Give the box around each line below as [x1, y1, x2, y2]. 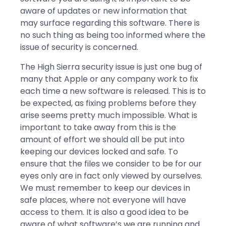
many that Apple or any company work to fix [20, 73, 198, 85]
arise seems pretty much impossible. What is [20, 109, 197, 121]
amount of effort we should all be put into [20, 133, 185, 145]
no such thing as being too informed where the [20, 29, 205, 41]
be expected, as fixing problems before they [20, 97, 196, 109]
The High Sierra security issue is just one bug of [20, 61, 202, 73]
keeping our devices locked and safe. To [20, 145, 178, 157]
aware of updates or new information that [20, 5, 187, 17]
